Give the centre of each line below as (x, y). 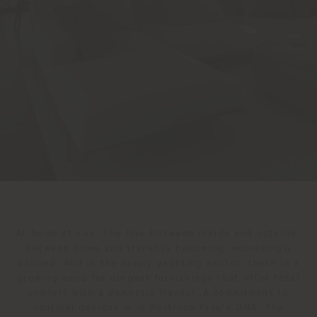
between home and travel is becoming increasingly (158, 248)
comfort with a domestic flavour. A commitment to (158, 293)
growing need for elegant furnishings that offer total (158, 278)
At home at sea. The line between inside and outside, (158, 234)
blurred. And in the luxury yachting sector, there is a (158, 263)
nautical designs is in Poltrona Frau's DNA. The (158, 308)
